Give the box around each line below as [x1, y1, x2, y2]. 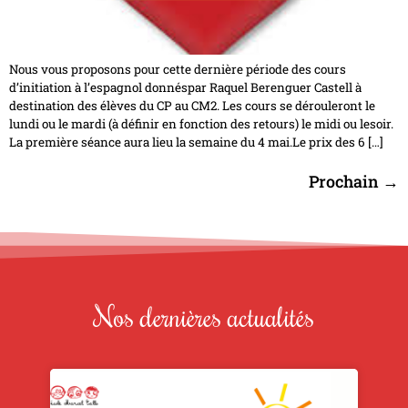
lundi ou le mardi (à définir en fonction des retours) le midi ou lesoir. [9, 116, 393, 133]
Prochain [309, 170, 382, 193]
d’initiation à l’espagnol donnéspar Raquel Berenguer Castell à [9, 79, 362, 97]
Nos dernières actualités [94, 297, 314, 334]
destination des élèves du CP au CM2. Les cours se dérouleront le [9, 97, 375, 115]
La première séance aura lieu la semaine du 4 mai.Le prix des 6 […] [9, 134, 383, 151]
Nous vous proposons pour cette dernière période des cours [9, 61, 346, 78]
